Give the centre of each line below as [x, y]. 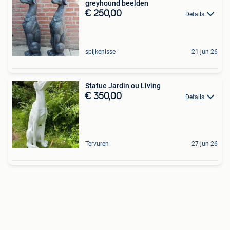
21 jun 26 [205, 52]
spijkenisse [100, 52]
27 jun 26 [205, 144]
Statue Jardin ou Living [123, 86]
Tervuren [97, 144]
